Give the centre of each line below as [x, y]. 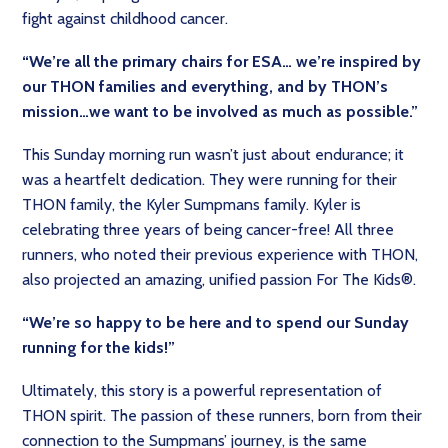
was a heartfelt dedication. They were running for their [209, 180]
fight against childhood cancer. [127, 19]
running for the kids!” [98, 348]
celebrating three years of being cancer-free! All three [208, 230]
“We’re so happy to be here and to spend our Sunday [215, 323]
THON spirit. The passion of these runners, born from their [222, 416]
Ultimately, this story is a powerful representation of [202, 391]
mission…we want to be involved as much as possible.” [220, 112]
